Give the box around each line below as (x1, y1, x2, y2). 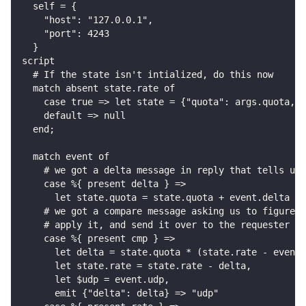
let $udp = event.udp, (22, 274, 169, 286)
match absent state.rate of (22, 83, 175, 94)
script (22, 55, 55, 67)
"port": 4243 (22, 28, 109, 40)
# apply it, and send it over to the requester (22, 219, 290, 231)
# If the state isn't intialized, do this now (22, 69, 273, 81)
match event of (22, 151, 109, 163)
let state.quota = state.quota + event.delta (22, 192, 290, 204)
